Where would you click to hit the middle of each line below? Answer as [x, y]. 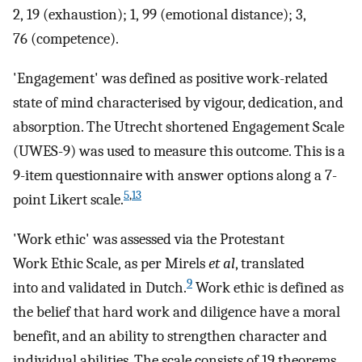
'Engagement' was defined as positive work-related [170, 79]
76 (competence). [66, 39]
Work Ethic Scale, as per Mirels [111, 263]
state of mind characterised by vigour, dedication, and [178, 103]
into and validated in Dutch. [100, 287]
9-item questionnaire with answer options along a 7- [175, 176]
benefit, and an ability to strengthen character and [170, 336]
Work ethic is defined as [268, 287]
